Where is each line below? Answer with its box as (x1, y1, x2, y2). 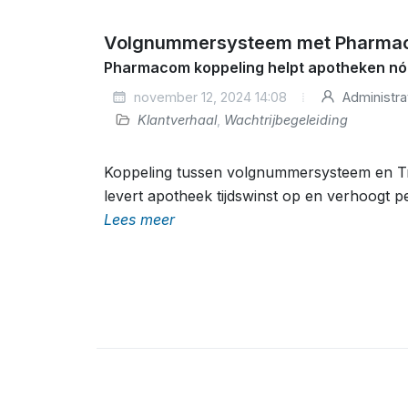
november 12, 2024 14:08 (130, 89, 287, 105)
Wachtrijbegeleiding (224, 112, 348, 127)
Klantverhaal (138, 112, 217, 127)
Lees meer (104, 210, 175, 229)
